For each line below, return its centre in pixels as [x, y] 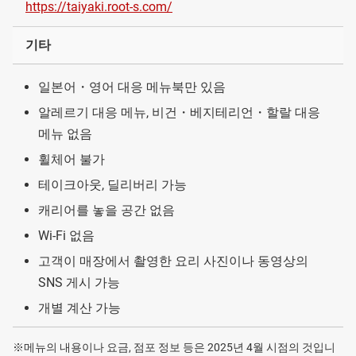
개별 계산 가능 [79, 308]
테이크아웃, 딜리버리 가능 [112, 184]
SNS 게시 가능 [79, 282]
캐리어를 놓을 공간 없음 [106, 210]
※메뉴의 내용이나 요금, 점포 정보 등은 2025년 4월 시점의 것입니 [174, 348]
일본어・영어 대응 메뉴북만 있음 [132, 87]
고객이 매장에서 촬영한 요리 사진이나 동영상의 [173, 261]
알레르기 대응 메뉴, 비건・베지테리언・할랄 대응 [179, 112]
